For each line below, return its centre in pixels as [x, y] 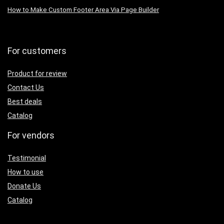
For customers [37, 50]
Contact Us [26, 87]
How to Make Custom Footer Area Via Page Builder [83, 9]
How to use [25, 172]
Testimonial [27, 158]
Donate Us [24, 186]
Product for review [37, 73]
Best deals [25, 101]
